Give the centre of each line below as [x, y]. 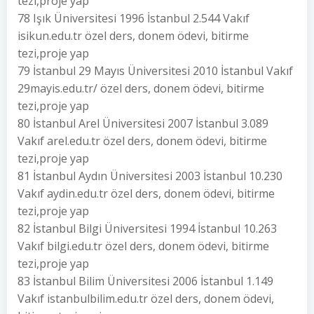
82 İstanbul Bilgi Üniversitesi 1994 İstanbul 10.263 [147, 228]
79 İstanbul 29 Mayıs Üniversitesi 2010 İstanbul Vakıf [155, 71]
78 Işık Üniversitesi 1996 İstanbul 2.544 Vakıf [134, 18]
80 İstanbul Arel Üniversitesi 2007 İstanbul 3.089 [143, 123]
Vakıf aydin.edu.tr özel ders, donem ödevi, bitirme [146, 193]
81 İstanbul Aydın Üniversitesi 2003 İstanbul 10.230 [150, 176]
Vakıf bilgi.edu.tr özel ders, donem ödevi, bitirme [143, 246]
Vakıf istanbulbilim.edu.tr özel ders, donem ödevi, [146, 299]
